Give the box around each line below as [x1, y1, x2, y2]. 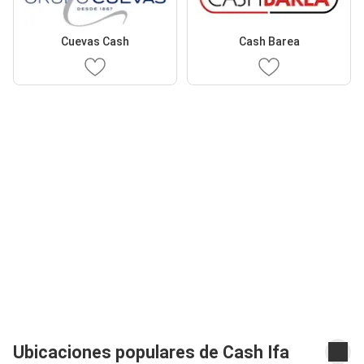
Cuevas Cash [61, 34, 129, 48]
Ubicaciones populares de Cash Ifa [13, 341, 289, 362]
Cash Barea [238, 34, 300, 48]
